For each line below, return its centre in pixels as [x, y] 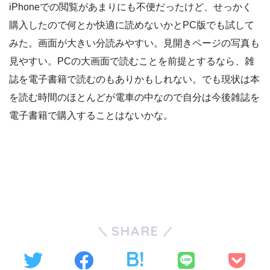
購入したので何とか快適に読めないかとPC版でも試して [132, 25]
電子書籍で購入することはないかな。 [91, 115]
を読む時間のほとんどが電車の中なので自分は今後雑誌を [134, 97]
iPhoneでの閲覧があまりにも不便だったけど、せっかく [130, 7]
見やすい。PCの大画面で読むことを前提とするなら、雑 [132, 61]
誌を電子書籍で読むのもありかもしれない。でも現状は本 [134, 79]
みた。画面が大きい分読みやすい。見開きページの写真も [134, 43]
